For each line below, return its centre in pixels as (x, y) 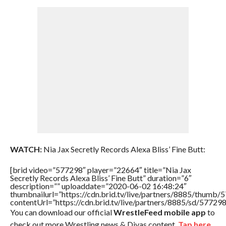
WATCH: (26, 149)
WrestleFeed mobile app (159, 212)
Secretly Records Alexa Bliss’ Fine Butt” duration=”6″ (101, 178)
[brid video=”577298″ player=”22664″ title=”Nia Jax (100, 170)
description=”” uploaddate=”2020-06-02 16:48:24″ (98, 186)
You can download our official (62, 212)
